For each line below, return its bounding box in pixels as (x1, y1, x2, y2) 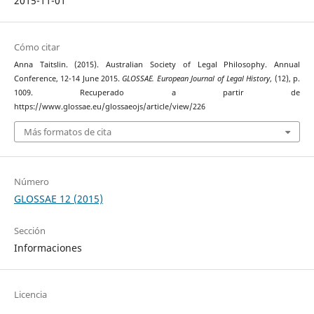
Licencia (13, 287, 47, 301)
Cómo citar (13, 41, 60, 54)
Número (13, 175, 49, 188)
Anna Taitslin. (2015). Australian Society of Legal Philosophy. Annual (13, 60, 301, 70)
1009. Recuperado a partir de (13, 88, 301, 98)
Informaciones (13, 240, 82, 254)
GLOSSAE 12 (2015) (13, 191, 103, 205)
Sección (13, 224, 46, 237)
